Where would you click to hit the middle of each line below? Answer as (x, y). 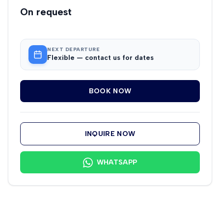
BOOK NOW (110, 91)
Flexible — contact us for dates (100, 58)
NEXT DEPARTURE (73, 50)
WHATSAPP (117, 163)
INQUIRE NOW (110, 134)
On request (46, 12)
